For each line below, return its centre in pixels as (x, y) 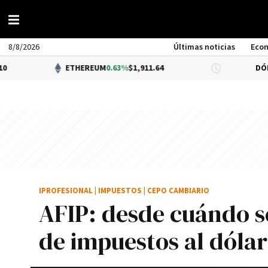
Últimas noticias (205, 47)
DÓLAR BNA (237, 68)
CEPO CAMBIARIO (178, 191)
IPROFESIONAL (66, 191)
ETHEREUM (46, 68)
